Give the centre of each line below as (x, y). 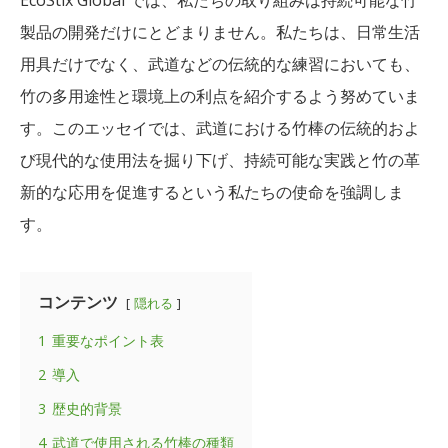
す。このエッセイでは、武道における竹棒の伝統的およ (220, 127)
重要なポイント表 (108, 340)
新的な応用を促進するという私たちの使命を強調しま (212, 191)
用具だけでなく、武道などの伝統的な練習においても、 (220, 63)
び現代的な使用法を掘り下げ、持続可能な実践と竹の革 (220, 159)
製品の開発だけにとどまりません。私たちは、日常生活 (220, 31)
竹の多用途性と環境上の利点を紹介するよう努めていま (220, 95)
